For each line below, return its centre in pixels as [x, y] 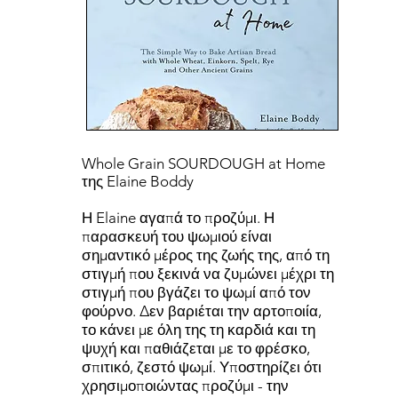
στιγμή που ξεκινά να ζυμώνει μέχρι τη [208, 274]
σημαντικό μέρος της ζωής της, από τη [206, 255]
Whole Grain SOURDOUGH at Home [204, 163]
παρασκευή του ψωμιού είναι [177, 236]
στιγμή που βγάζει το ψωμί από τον [197, 292]
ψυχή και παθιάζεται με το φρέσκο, [196, 348]
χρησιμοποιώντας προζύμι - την [186, 386]
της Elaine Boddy [138, 181]
